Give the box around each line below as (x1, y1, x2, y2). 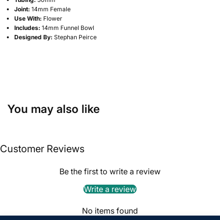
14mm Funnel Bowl (42, 24, 95, 31)
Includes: (14, 24, 41, 31)
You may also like (7, 102, 100, 116)
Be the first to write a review (59, 166, 161, 176)
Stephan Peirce (54, 33, 97, 41)
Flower (43, 14, 63, 22)
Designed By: (14, 33, 53, 41)
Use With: (14, 14, 42, 22)
